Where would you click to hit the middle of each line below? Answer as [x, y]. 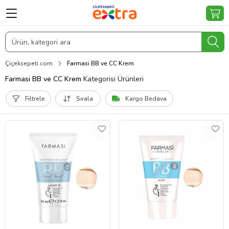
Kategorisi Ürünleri [112, 79]
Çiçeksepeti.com [29, 63]
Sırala [85, 99]
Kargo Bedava [146, 99]
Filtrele [35, 99]
